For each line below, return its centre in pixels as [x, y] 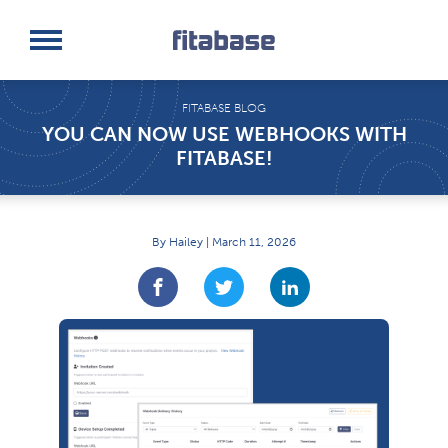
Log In [50, 54]
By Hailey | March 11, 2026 [224, 242]
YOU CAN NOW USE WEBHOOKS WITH [224, 133]
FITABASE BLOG [224, 107]
